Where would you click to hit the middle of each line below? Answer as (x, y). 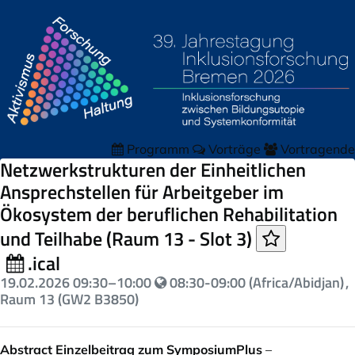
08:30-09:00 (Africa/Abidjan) (255, 282)
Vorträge (235, 149)
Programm (158, 149)
